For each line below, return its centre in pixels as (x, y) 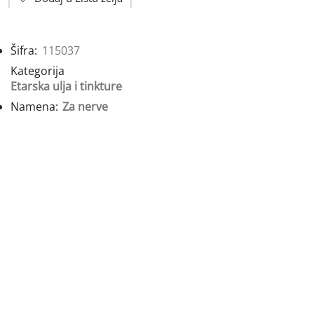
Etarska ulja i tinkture (66, 87)
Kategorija (37, 71)
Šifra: (25, 51)
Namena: (36, 107)
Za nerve (85, 107)
